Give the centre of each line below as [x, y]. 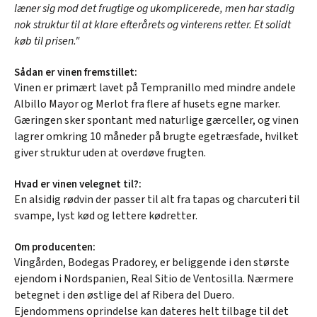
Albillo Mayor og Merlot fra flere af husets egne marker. [147, 104]
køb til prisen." [47, 41]
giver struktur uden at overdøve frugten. [110, 152]
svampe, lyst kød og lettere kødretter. [106, 215]
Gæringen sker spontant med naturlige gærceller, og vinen [156, 120]
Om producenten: [55, 247]
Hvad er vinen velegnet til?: [78, 184]
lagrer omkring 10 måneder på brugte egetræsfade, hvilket [156, 136]
